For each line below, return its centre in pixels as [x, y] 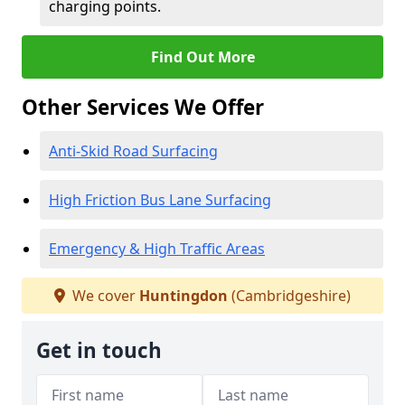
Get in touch [99, 350]
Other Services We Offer [143, 107]
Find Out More [202, 57]
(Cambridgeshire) [289, 296]
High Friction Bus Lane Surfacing [160, 200]
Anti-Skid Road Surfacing [133, 151]
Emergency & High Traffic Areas [157, 249]
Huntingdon [184, 296]
